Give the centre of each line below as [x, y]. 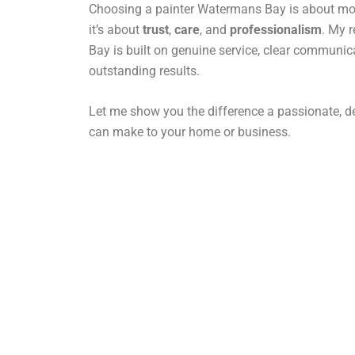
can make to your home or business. [190, 132]
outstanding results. [144, 71]
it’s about [116, 29]
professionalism [276, 29]
